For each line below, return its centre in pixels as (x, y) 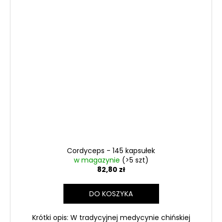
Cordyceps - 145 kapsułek (111, 151)
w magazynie (98, 160)
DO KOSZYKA (111, 194)
